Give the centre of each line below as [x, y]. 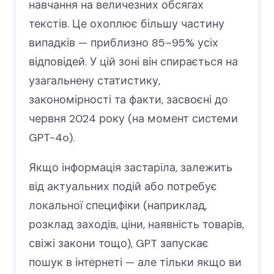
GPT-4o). [52, 138]
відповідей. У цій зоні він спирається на [133, 62]
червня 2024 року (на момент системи [133, 119]
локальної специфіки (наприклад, [118, 206]
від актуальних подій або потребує [123, 187]
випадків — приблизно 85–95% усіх [124, 43]
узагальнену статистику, [94, 81]
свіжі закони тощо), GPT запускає [119, 243]
